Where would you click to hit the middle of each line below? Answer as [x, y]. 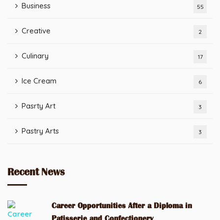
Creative [36, 31]
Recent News [36, 172]
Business [36, 6]
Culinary [35, 56]
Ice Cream [39, 81]
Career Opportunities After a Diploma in [122, 206]
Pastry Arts [40, 131]
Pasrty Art [39, 106]
